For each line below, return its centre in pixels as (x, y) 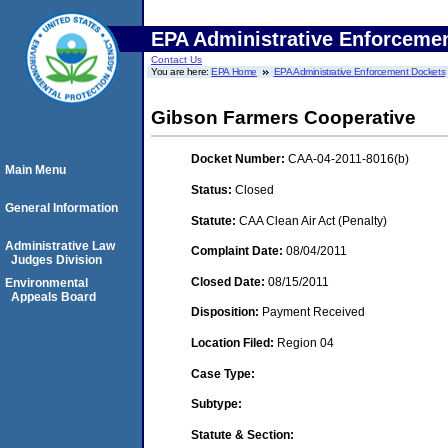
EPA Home (234, 71)
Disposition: (226, 312)
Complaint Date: (238, 251)
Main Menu (35, 170)
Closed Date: (229, 281)
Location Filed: (234, 342)
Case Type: (223, 373)
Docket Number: (239, 159)
